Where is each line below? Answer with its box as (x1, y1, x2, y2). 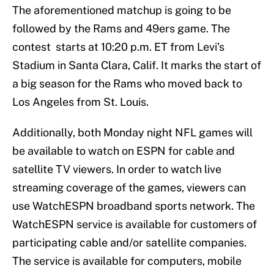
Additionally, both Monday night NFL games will (12, 126, 253, 139)
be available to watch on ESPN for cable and (12, 144, 235, 158)
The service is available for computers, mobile (12, 254, 242, 268)
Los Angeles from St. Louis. (12, 95, 149, 109)
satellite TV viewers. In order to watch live (12, 163, 221, 176)
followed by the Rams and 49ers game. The (12, 22, 230, 35)
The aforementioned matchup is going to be (12, 4, 231, 17)
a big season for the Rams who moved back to (12, 77, 242, 91)
